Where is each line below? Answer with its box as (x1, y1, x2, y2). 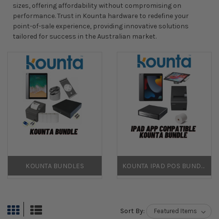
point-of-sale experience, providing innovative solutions (12, 22, 189, 30)
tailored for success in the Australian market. (12, 32, 156, 41)
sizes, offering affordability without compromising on (12, 1, 181, 10)
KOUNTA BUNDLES (25, 161, 84, 170)
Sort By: (120, 206, 145, 215)
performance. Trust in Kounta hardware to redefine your (12, 11, 189, 20)
